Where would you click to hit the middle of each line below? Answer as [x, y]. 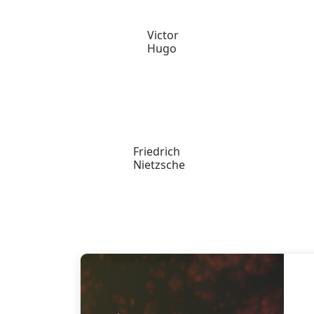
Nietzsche [159, 165]
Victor [163, 35]
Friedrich [157, 151]
